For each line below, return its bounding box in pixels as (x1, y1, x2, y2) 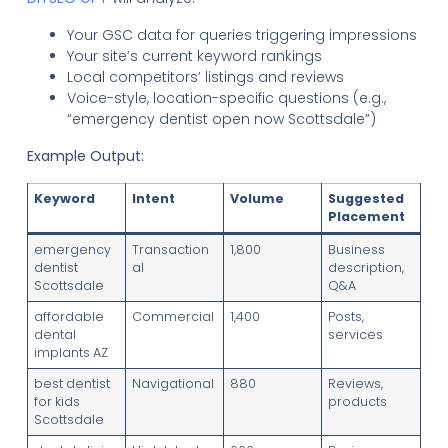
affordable (34, 307, 105, 325)
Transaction (132, 240, 210, 258)
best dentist (34, 374, 111, 392)
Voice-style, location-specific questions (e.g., (66, 87, 386, 108)
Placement (328, 207, 406, 225)
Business (328, 240, 386, 258)
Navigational (132, 374, 215, 392)
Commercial (132, 307, 215, 325)
